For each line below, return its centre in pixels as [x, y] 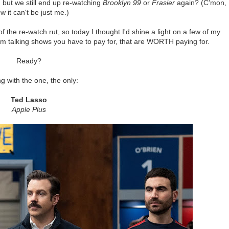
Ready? [29, 61]
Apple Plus [29, 109]
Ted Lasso [29, 99]
